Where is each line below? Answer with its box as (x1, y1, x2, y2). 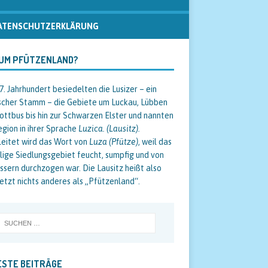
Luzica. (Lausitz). (78, 124, 140, 134)
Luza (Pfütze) (89, 137, 138, 147)
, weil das (138, 137, 172, 147)
